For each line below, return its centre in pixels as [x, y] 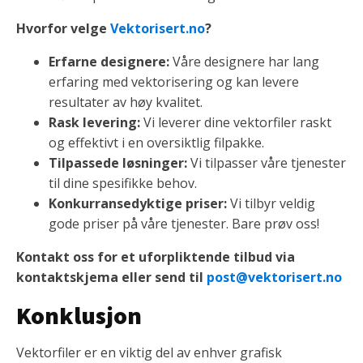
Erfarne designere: [109, 62]
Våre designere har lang [244, 62]
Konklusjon [79, 316]
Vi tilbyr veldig [271, 204]
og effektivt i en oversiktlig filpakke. [156, 143]
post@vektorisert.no [274, 278]
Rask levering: [94, 123]
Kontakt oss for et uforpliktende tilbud [144, 257]
